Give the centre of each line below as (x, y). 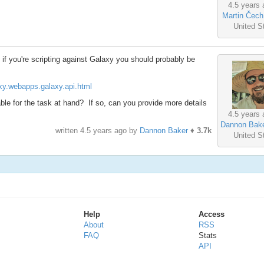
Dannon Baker (164, 131)
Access (211, 214)
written (67, 131)
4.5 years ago (103, 131)
